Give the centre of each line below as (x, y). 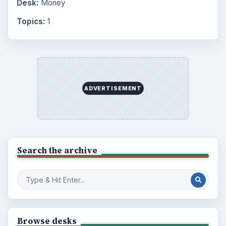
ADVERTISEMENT (113, 89)
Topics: (31, 22)
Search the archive (57, 151)
